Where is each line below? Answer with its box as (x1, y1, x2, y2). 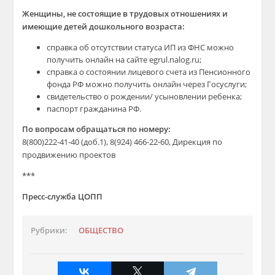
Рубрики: (31, 225, 68, 236)
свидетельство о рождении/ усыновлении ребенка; (47, 91, 242, 102)
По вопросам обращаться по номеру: (22, 123, 171, 134)
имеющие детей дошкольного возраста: (22, 21, 185, 32)
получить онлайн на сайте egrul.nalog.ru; (47, 54, 202, 65)
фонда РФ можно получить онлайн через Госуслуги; (47, 79, 247, 90)
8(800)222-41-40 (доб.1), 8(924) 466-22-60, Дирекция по (22, 136, 223, 147)
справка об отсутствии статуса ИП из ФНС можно (47, 42, 234, 53)
